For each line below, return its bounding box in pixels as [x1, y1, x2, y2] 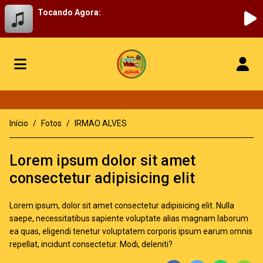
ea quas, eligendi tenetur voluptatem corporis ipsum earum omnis [9, 227, 252, 236]
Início [9, 119, 28, 128]
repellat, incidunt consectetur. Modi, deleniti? [9, 240, 173, 249]
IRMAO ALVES [75, 119, 127, 128]
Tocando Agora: [38, 8, 101, 17]
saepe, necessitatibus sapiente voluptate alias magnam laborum [9, 214, 248, 223]
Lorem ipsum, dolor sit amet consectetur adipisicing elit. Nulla [9, 201, 234, 210]
